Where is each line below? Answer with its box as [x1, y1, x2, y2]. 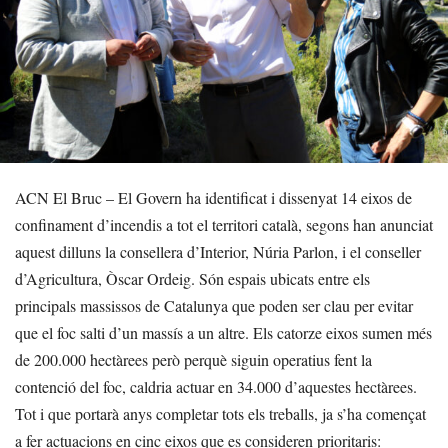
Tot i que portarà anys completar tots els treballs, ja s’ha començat [15, 402, 426, 424]
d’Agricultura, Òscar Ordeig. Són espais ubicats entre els [15, 267, 370, 289]
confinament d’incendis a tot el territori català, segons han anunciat [15, 213, 433, 235]
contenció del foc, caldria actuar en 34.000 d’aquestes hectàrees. [15, 375, 417, 397]
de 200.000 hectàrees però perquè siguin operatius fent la [15, 348, 372, 370]
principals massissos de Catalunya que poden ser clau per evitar [15, 294, 413, 316]
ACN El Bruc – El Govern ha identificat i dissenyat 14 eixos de [15, 186, 412, 208]
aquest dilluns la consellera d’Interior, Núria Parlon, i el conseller [15, 240, 421, 262]
